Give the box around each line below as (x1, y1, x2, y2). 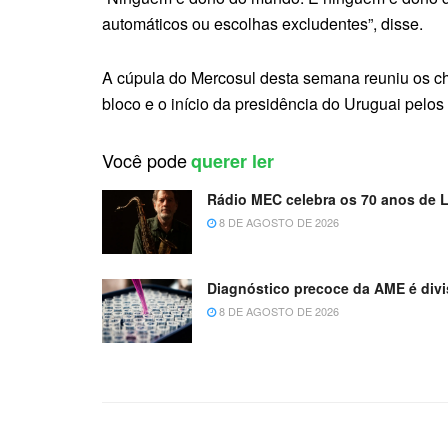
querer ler (191, 147, 274, 174)
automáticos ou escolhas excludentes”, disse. (102, 11, 423, 35)
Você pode (102, 146, 187, 173)
